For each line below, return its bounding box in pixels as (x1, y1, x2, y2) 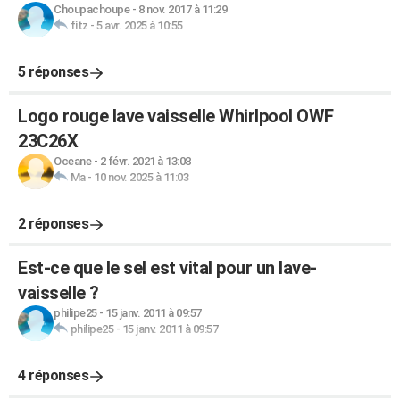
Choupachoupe (54, 3, 129, 16)
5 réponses (18, 63, 88, 80)
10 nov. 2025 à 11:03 (94, 171, 188, 184)
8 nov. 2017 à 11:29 (137, 3, 227, 16)
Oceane (54, 154, 91, 168)
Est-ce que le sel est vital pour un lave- (18, 257, 317, 279)
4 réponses (18, 367, 88, 384)
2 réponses (18, 215, 88, 232)
